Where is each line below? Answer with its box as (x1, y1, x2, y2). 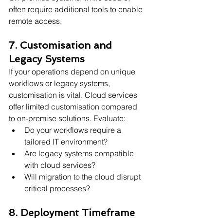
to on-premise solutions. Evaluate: (9, 113, 126, 123)
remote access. (9, 16, 62, 26)
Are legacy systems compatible (24, 148, 136, 158)
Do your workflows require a (24, 125, 123, 135)
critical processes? (24, 183, 90, 193)
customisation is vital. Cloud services (9, 90, 139, 100)
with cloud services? (24, 160, 95, 170)
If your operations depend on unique (9, 66, 137, 76)
